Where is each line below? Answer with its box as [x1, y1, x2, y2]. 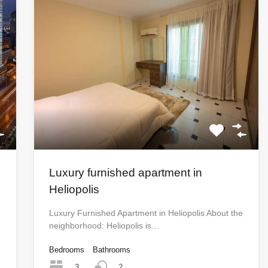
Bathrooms [92, 245, 130, 255]
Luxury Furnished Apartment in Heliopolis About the [48, 208, 243, 218]
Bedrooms [48, 245, 84, 255]
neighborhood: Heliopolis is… [48, 221, 160, 231]
